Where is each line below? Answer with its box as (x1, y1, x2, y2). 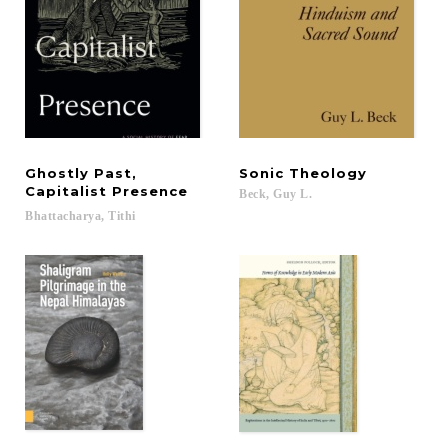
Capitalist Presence (25, 183, 188, 199)
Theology (289, 165, 367, 181)
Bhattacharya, (25, 209, 105, 223)
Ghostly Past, (25, 165, 142, 181)
